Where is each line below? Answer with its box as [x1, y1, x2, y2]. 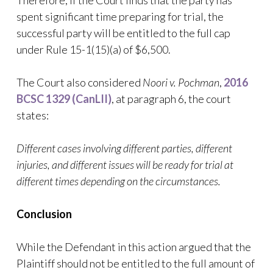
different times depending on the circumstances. [16, 174, 222, 188]
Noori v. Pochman [143, 76, 219, 89]
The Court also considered [16, 76, 143, 89]
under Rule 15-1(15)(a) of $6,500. [16, 43, 171, 56]
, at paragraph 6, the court [112, 92, 231, 105]
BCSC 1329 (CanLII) [16, 92, 112, 105]
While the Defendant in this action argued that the [16, 240, 251, 253]
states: [16, 108, 49, 122]
